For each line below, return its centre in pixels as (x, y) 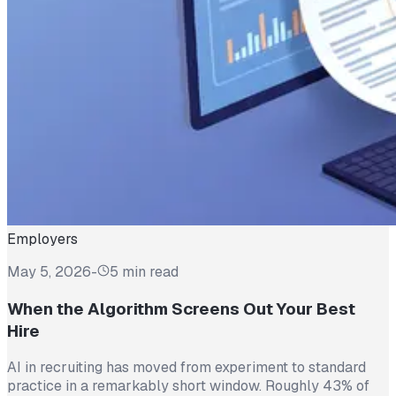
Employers (42, 239)
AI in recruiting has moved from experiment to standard (187, 368)
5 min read (144, 271)
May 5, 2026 (49, 271)
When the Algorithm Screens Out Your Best (181, 308)
